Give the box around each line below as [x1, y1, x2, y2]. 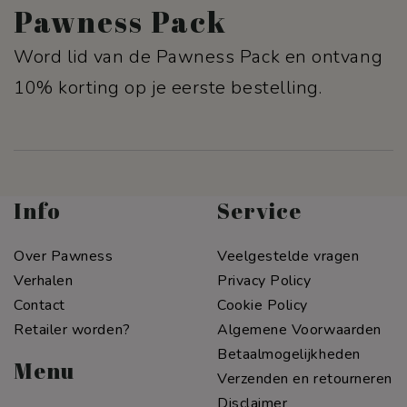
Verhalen [14, 270, 74, 291]
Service [217, 195, 302, 225]
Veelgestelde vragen [217, 245, 360, 266]
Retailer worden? [14, 319, 131, 340]
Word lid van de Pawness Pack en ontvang [14, 44, 383, 69]
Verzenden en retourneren [217, 368, 392, 389]
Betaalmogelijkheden [217, 343, 361, 364]
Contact [14, 294, 65, 315]
